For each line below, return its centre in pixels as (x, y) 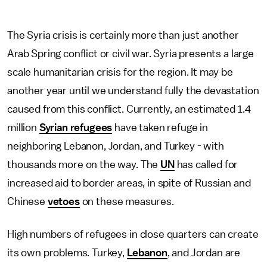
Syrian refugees (76, 128)
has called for (206, 164)
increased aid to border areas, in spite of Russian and (129, 183)
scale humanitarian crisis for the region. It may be (120, 72)
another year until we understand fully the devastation (133, 91)
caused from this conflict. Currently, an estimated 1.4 (129, 109)
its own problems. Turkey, (67, 253)
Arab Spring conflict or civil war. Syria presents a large (131, 54)
